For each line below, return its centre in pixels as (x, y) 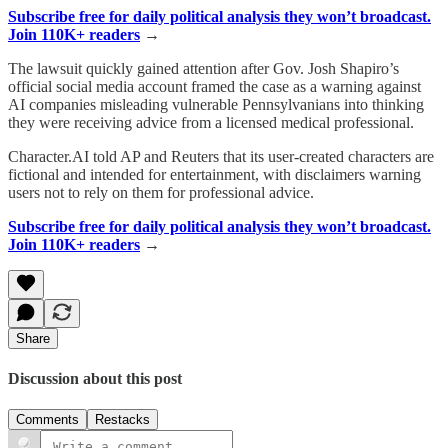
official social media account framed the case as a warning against (214, 86)
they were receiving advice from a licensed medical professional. (211, 122)
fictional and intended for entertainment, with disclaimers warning (214, 174)
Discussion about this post (95, 379)
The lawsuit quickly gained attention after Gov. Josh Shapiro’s (203, 68)
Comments (47, 420)
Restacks (122, 420)
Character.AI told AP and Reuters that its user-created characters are (221, 156)
